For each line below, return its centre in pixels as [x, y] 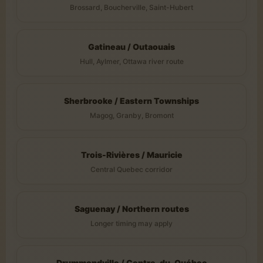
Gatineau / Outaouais [131, 46]
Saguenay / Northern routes [131, 208]
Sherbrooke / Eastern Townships [131, 100]
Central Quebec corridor [131, 169]
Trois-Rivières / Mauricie [131, 154]
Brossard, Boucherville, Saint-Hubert [131, 7]
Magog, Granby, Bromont [131, 115]
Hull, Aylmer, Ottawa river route [131, 61]
